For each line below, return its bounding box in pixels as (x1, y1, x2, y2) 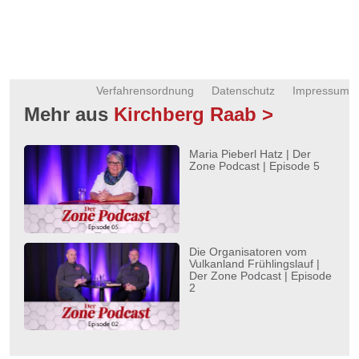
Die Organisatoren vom (189, 244, 307, 258)
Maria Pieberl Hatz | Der (189, 147, 311, 161)
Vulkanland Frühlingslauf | (189, 256, 320, 270)
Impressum (292, 84, 349, 98)
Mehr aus (24, 103, 114, 126)
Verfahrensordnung (96, 84, 194, 98)
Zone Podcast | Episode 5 (189, 159, 320, 173)
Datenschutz (212, 84, 275, 98)
